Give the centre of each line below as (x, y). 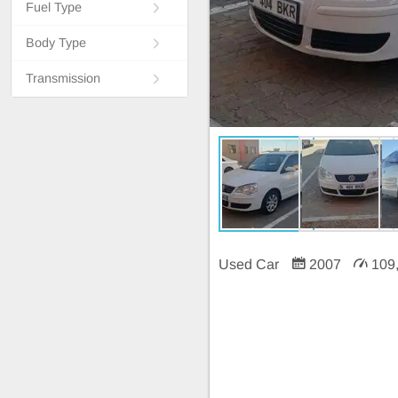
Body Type (56, 43)
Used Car (251, 264)
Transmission (63, 78)
